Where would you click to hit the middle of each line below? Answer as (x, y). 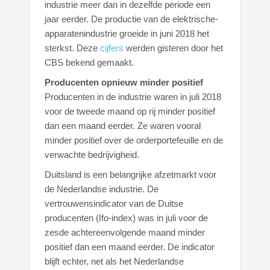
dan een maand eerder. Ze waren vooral (123, 126)
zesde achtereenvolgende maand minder (125, 233)
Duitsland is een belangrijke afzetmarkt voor (131, 175)
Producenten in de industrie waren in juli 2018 (133, 97)
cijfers (112, 48)
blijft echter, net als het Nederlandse (115, 262)
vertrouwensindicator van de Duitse (114, 204)
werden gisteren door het (174, 48)
